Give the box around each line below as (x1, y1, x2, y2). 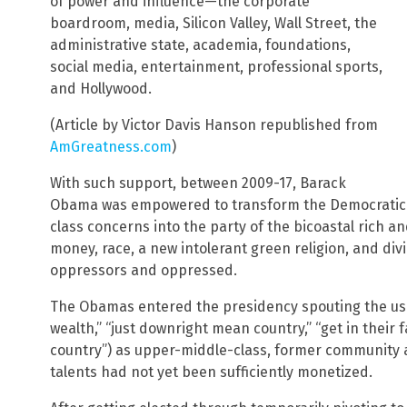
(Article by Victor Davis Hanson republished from (50, 116, 378, 134)
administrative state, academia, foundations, (50, 36, 351, 55)
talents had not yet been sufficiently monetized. (50, 363, 372, 382)
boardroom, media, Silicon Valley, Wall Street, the (50, 15, 377, 33)
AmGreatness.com (50, 138, 172, 156)
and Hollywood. (50, 80, 152, 98)
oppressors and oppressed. (50, 262, 237, 280)
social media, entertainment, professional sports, (50, 58, 382, 76)
